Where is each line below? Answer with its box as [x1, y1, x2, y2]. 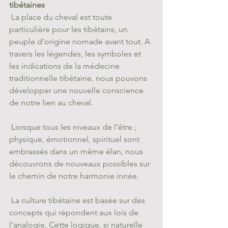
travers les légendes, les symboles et [9, 49, 143, 59]
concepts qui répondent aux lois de [9, 208, 140, 218]
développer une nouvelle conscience [9, 85, 146, 96]
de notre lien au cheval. [9, 98, 93, 108]
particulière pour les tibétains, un [9, 24, 130, 35]
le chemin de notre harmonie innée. [9, 171, 139, 181]
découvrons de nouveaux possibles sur [9, 159, 152, 169]
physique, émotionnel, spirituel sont [9, 134, 141, 145]
